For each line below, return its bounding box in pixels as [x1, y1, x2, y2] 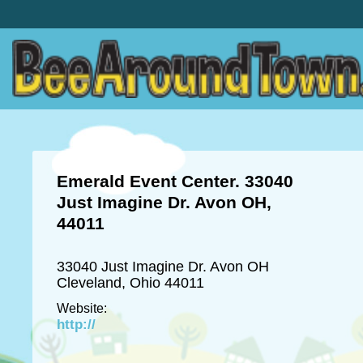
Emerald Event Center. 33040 [57, 172, 293, 190]
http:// [57, 317, 96, 332]
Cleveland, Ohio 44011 [57, 275, 204, 291]
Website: [57, 301, 107, 315]
